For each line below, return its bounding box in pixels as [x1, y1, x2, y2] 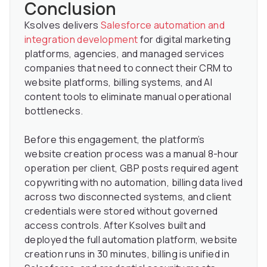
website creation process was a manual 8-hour [24, 147, 239, 160]
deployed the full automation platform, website [24, 232, 238, 246]
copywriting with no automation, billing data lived [24, 175, 243, 189]
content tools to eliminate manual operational [24, 89, 232, 103]
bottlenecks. [24, 104, 83, 117]
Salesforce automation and [101, 18, 225, 32]
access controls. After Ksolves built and [24, 218, 206, 232]
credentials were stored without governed [24, 204, 218, 218]
